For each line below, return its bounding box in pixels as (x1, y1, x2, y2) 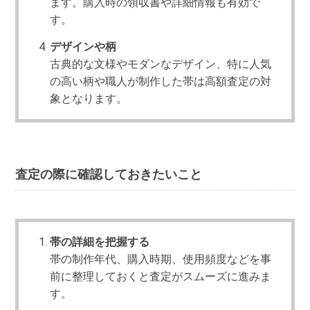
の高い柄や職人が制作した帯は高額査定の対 (50, 75, 272, 89)
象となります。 (50, 92, 128, 106)
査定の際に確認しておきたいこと (15, 167, 203, 181)
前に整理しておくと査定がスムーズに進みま (50, 270, 272, 284)
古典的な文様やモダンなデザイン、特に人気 (50, 57, 272, 71)
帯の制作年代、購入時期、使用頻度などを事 (50, 253, 272, 266)
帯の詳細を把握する (50, 235, 150, 249)
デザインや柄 (50, 40, 117, 54)
